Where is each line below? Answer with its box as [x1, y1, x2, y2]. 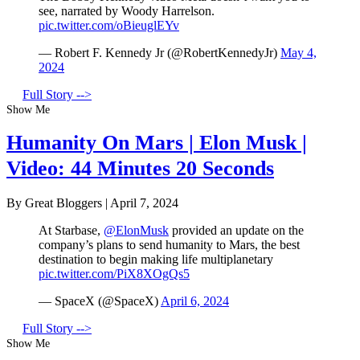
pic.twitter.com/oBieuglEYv [39, 18, 179, 32]
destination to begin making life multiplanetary [39, 252, 273, 266]
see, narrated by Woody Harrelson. [39, 3, 215, 18]
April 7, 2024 [110, 195, 178, 210]
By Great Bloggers [6, 195, 105, 210]
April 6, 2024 [161, 293, 229, 308]
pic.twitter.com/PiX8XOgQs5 [39, 266, 190, 280]
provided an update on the [169, 223, 304, 237]
